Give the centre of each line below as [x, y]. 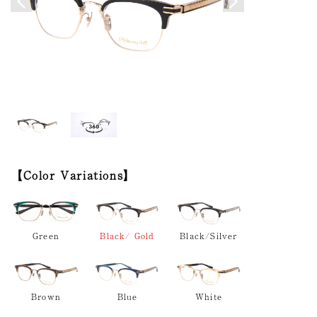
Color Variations [73, 174]
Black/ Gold [127, 235]
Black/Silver [209, 235]
